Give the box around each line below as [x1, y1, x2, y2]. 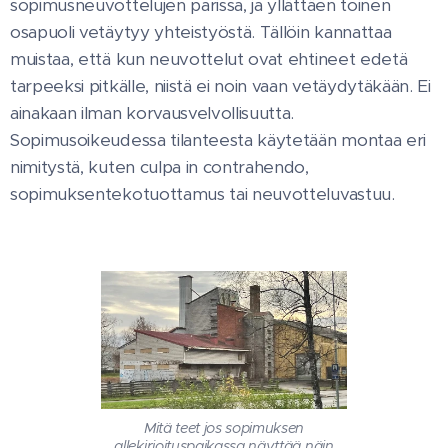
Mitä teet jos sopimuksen [143, 419, 305, 438]
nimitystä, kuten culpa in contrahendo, [10, 156, 309, 178]
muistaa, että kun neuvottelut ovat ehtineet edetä [10, 48, 408, 70]
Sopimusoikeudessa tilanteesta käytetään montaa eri [10, 129, 426, 151]
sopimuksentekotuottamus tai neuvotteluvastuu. [10, 183, 395, 205]
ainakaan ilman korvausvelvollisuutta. [10, 102, 295, 124]
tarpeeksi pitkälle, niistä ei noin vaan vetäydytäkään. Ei [10, 75, 431, 97]
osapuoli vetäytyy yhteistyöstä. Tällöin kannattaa [10, 21, 392, 43]
